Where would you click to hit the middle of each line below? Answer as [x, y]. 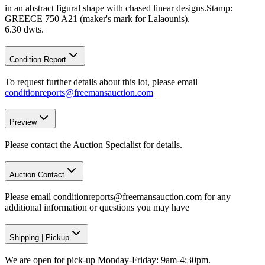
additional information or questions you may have [97, 208]
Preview [23, 122]
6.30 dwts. [24, 30]
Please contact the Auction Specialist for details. [93, 145]
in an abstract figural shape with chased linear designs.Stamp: [119, 8]
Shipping [24, 238]
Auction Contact [37, 174]
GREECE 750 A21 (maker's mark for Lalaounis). [97, 19]
